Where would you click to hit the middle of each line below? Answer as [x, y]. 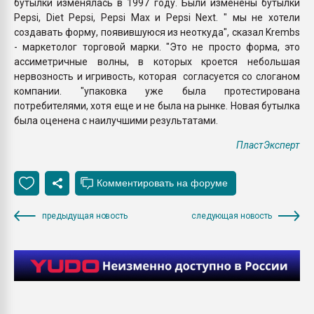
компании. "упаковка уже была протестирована [157, 91]
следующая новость [232, 216]
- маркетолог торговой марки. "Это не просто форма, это [157, 47]
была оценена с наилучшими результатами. [116, 120]
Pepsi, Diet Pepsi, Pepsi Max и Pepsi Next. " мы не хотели [157, 17]
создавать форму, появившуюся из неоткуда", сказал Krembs [157, 32]
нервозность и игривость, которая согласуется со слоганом [157, 76]
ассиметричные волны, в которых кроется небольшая [157, 61]
